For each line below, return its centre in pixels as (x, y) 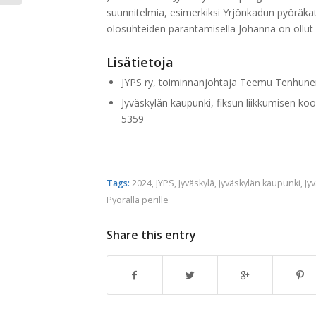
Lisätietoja (140, 62)
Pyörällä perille (137, 200)
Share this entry (151, 235)
